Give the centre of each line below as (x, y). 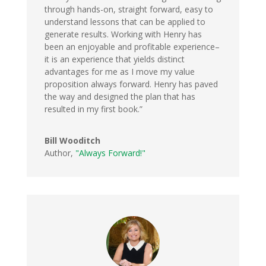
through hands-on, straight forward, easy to (129, 9)
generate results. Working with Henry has (123, 34)
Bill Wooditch (72, 140)
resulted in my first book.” (93, 109)
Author (57, 153)
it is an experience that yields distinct (114, 59)
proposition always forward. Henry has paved (131, 84)
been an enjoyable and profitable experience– (132, 46)
